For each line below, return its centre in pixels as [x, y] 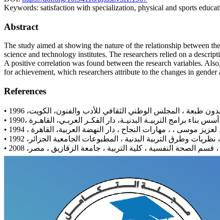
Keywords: [22, 7]
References [25, 91]
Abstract [21, 27]
